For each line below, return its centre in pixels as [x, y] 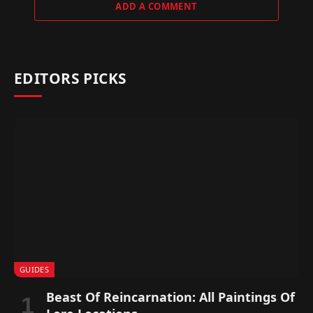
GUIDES [34, 270]
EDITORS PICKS [71, 78]
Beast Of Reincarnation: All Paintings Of [170, 297]
